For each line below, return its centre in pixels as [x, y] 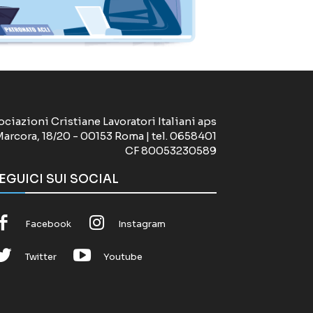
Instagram [142, 224]
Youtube [123, 257]
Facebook [48, 224]
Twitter [41, 257]
